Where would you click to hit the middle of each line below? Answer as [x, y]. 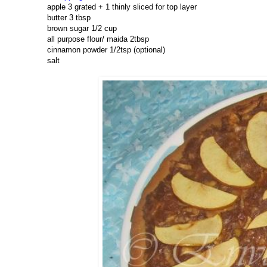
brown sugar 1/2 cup [82, 29]
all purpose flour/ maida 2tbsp [98, 39]
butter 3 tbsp [69, 18]
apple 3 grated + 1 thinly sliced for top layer [122, 7]
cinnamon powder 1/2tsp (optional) [106, 50]
